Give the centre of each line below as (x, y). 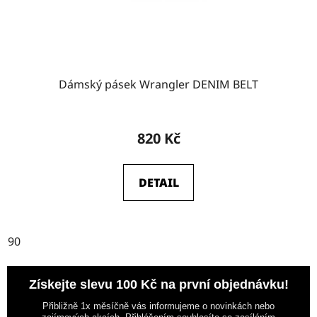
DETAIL (158, 182)
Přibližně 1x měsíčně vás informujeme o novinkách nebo (158, 306)
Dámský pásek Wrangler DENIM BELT (158, 84)
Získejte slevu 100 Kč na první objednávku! (158, 284)
